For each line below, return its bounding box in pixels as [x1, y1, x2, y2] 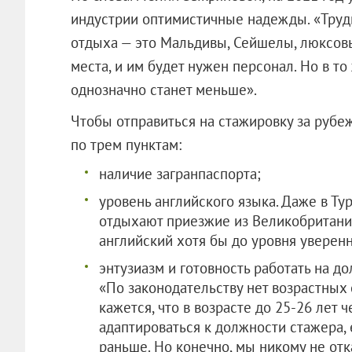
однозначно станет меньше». [70, 79, 257, 99]
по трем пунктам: [70, 134, 181, 154]
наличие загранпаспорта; [98, 163, 261, 183]
